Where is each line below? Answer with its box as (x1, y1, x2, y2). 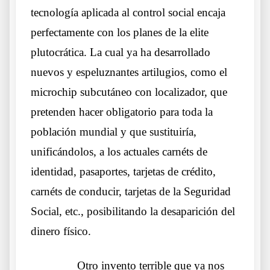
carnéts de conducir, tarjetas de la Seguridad (31, 185, 231, 198)
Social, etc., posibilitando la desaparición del (31, 205, 235, 218)
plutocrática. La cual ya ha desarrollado (31, 46, 210, 59)
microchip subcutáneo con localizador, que (31, 86, 227, 99)
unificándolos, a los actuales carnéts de (31, 145, 207, 159)
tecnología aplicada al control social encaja (31, 6, 225, 19)
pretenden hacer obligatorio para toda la (31, 105, 213, 119)
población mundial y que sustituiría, (31, 125, 196, 139)
